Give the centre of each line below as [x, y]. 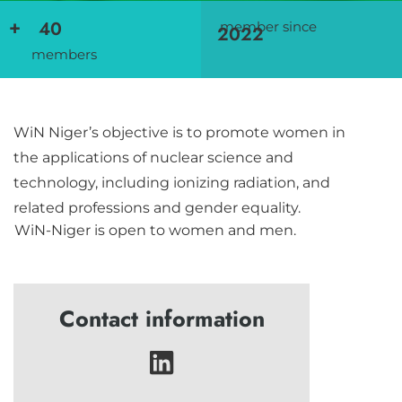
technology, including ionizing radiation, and [172, 182]
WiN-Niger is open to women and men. [155, 231]
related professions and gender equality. [157, 207]
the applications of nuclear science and [153, 157]
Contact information [162, 318]
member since [268, 27]
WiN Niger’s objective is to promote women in [179, 132]
